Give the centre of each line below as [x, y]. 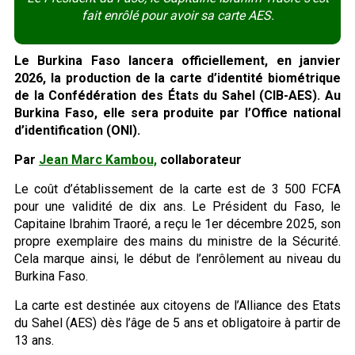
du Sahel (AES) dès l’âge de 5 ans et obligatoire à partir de [177, 323]
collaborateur [199, 159]
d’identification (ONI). [77, 130]
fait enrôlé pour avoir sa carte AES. [177, 15]
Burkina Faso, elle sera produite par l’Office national [177, 113]
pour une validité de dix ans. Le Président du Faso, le [177, 206]
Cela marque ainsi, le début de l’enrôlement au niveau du [177, 258]
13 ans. [34, 340]
